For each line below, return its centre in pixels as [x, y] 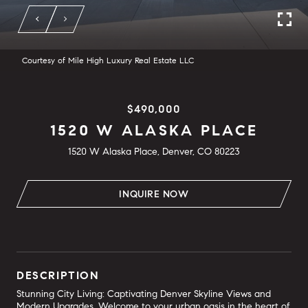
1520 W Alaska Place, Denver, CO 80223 [154, 152]
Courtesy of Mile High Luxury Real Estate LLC [108, 60]
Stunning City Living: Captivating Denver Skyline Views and [144, 294]
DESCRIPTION [58, 275]
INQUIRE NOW [154, 194]
